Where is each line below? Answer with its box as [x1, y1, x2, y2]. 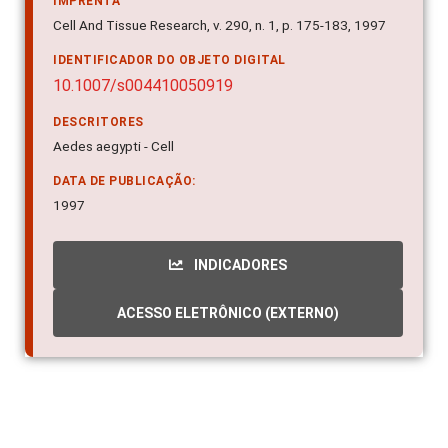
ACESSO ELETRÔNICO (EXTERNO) [117, 281, 339, 298]
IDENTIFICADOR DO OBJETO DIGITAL [53, 29, 286, 44]
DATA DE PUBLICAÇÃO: [53, 150, 196, 165]
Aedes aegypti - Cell [53, 114, 174, 131]
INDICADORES [191, 233, 287, 250]
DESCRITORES [53, 91, 144, 106]
